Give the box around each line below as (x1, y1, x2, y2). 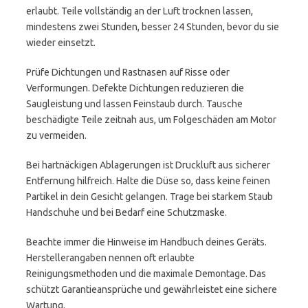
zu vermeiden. (26, 130, 87, 141)
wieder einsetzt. (26, 37, 96, 48)
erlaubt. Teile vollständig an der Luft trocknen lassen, (26, 5, 253, 16)
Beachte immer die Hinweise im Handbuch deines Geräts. (26, 236, 267, 247)
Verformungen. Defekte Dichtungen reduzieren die (26, 82, 244, 93)
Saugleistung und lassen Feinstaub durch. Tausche (26, 98, 243, 109)
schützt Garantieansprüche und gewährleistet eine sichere (26, 284, 277, 295)
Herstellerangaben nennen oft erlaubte (26, 252, 195, 263)
